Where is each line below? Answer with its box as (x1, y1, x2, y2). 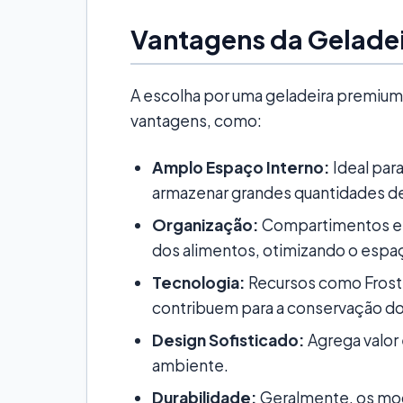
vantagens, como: (130, 110, 262, 130)
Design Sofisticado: (152, 329, 305, 350)
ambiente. (152, 354, 228, 375)
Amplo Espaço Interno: (152, 157, 330, 177)
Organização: (152, 214, 259, 235)
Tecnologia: (152, 272, 246, 292)
